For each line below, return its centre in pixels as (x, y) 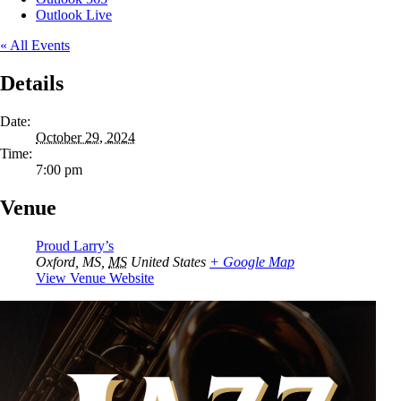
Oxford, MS (68, 261)
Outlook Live (74, 15)
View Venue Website (95, 277)
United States (168, 261)
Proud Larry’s (75, 245)
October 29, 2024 (85, 138)
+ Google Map (252, 261)
